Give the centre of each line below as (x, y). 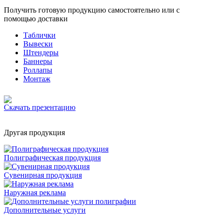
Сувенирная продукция (43, 175)
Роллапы (38, 70)
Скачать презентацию (40, 107)
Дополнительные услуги (45, 210)
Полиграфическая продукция (52, 157)
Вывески (38, 44)
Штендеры (41, 52)
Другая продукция (34, 132)
